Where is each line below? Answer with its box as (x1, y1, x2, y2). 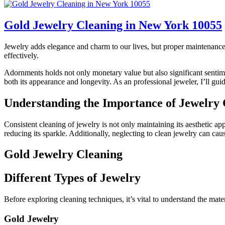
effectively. (4, 51, 39, 60)
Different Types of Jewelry (4, 171, 141, 185)
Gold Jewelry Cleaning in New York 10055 (4, 18, 222, 32)
